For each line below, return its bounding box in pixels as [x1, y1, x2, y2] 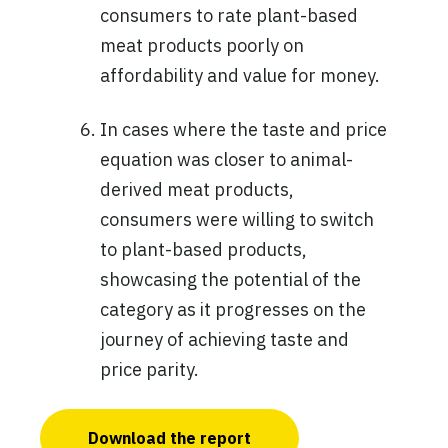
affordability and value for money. [100, 64, 380, 88]
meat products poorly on [100, 34, 304, 58]
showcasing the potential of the [100, 268, 361, 292]
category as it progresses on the [100, 298, 366, 322]
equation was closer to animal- [100, 148, 353, 172]
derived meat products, [100, 178, 294, 202]
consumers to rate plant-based [100, 4, 358, 28]
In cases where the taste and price [100, 118, 387, 142]
